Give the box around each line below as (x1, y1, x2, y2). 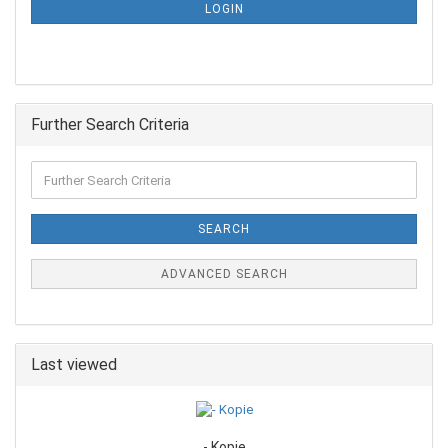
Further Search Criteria (31, 115, 189, 134)
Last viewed (31, 355, 117, 374)
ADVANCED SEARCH (160, 267, 288, 281)
